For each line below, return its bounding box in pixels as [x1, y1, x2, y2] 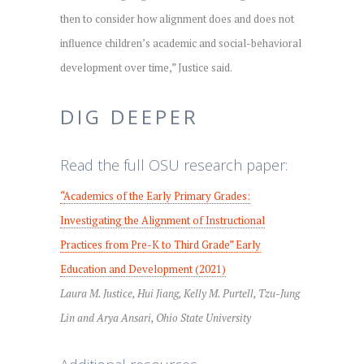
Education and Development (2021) [60, 261, 226, 276]
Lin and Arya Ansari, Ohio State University [60, 310, 251, 325]
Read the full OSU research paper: [60, 154, 288, 175]
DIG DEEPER [60, 102, 199, 130]
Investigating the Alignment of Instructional [60, 212, 265, 227]
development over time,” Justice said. [60, 59, 232, 75]
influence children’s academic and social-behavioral [60, 35, 301, 50]
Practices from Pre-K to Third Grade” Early [60, 236, 261, 252]
